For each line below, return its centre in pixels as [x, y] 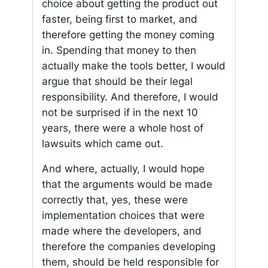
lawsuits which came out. [102, 143]
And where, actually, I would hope [123, 169]
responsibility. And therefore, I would [130, 97]
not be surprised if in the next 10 [120, 112]
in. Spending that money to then [119, 50]
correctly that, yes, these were [115, 200]
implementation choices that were [123, 216]
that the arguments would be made [127, 185]
